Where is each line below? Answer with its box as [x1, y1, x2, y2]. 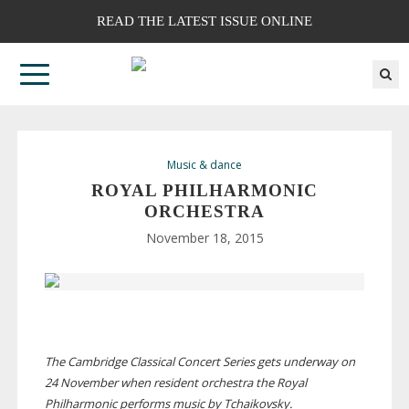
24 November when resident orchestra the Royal [44, 374, 307, 392]
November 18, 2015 [145, 229, 264, 247]
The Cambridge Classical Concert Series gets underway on [44, 353, 355, 371]
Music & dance [167, 157, 242, 173]
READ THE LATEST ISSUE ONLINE [97, 14, 312, 28]
